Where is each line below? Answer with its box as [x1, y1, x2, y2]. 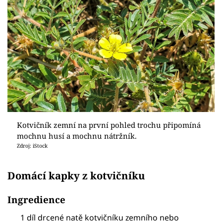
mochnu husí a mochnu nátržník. [16, 131, 137, 141]
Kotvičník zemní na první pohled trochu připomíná [16, 120, 201, 130]
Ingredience [7, 193, 65, 206]
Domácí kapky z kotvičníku [7, 168, 145, 182]
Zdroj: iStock [16, 142, 48, 150]
